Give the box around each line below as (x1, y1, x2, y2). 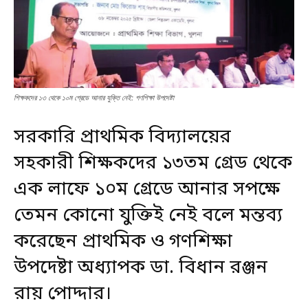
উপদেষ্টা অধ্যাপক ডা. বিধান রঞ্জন (14, 256, 267, 281)
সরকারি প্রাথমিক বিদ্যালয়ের (14, 125, 231, 151)
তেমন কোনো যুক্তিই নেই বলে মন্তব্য (14, 203, 283, 229)
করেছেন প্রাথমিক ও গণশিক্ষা (14, 230, 232, 255)
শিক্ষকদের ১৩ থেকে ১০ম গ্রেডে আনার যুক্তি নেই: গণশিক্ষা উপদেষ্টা (14, 93, 174, 103)
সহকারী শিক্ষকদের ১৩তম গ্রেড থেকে (14, 151, 292, 177)
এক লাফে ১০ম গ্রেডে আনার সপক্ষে (14, 177, 280, 203)
